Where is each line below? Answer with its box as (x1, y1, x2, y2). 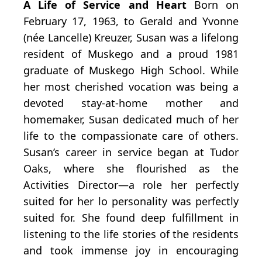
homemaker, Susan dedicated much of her (23, 112, 239, 126)
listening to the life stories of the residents (23, 226, 239, 241)
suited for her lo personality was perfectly (23, 194, 239, 208)
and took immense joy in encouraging (23, 243, 239, 257)
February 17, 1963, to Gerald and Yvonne (23, 13, 239, 28)
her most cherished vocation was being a (23, 79, 239, 94)
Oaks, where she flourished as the (23, 161, 239, 175)
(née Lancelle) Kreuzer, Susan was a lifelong (23, 30, 239, 44)
